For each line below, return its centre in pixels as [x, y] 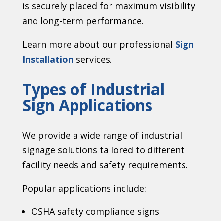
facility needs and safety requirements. [105, 165]
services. [92, 59]
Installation [48, 59]
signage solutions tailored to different [103, 150]
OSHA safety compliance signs [95, 211]
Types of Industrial [93, 89]
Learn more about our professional [98, 44]
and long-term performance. [83, 20]
